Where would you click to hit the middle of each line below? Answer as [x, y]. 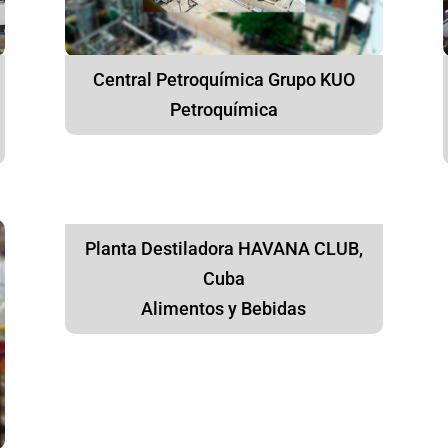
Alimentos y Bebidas [224, 308]
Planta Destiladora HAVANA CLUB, [223, 248]
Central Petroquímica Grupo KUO [223, 80]
